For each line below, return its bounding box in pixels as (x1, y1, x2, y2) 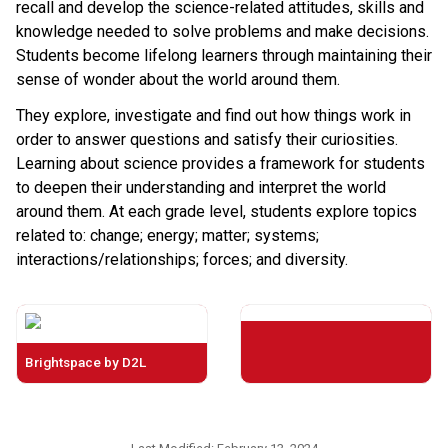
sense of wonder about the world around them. (16, 69, 340, 89)
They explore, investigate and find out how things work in (16, 105, 411, 125)
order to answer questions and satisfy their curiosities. (16, 129, 398, 149)
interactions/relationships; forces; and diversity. (16, 249, 348, 269)
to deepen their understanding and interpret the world (16, 177, 386, 197)
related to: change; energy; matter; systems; (16, 225, 319, 245)
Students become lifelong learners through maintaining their (16, 45, 432, 65)
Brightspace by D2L (25, 353, 146, 370)
